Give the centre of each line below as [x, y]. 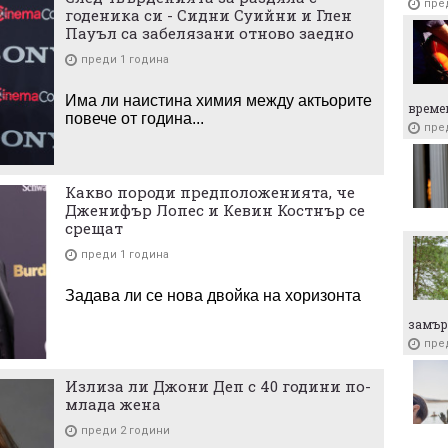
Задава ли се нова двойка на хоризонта [213, 295]
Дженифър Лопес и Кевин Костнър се [215, 209]
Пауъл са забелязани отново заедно [209, 33]
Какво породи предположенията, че [210, 191]
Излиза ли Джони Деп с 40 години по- [218, 386]
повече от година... [134, 119]
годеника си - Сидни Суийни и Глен [208, 15]
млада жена [113, 404]
